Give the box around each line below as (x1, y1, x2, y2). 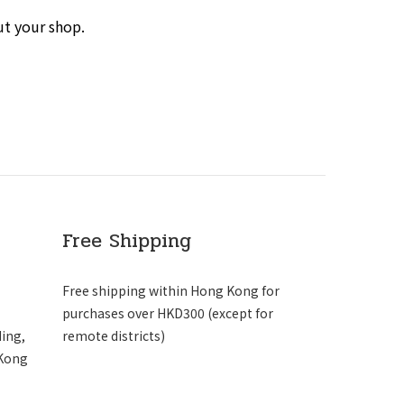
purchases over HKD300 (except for (61, 304, 273, 322)
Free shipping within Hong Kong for (61, 281, 280, 299)
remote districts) (61, 326, 165, 344)
